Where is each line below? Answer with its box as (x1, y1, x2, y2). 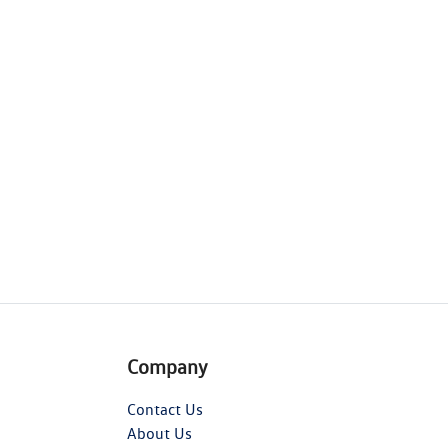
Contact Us (127, 400, 203, 420)
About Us (127, 424, 192, 444)
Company (127, 355, 208, 380)
